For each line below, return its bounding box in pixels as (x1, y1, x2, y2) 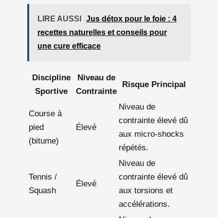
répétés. (119, 143, 148, 152)
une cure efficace (37, 41, 101, 50)
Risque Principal (122, 79, 186, 89)
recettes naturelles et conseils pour (37, 28, 167, 36)
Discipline (32, 73, 71, 82)
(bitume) (29, 136, 59, 145)
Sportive (35, 86, 68, 96)
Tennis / (29, 172, 57, 182)
